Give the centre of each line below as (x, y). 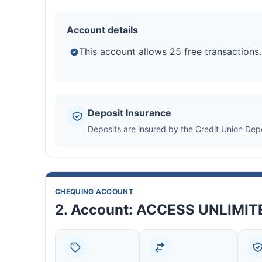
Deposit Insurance (130, 113)
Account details (102, 30)
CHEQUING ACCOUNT (94, 192)
